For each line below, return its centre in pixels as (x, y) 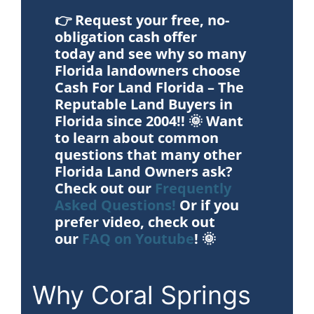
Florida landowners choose (147, 71)
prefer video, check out (135, 222)
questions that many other (148, 155)
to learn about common (136, 138)
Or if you (207, 205)
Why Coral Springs (142, 295)
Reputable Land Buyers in (143, 104)
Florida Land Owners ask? (143, 172)
